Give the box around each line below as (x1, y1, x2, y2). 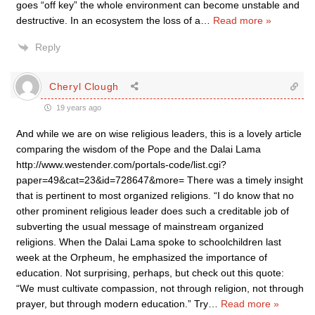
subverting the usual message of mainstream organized (16, 221, 264, 232)
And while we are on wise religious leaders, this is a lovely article (16, 128, 302, 139)
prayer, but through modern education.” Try (16, 298, 208, 309)
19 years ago (54, 103, 101, 112)
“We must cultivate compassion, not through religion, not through (16, 283, 304, 294)
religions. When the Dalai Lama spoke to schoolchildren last (16, 236, 281, 247)
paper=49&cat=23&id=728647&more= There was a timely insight (16, 174, 303, 186)
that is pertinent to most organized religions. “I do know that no (16, 190, 294, 201)
